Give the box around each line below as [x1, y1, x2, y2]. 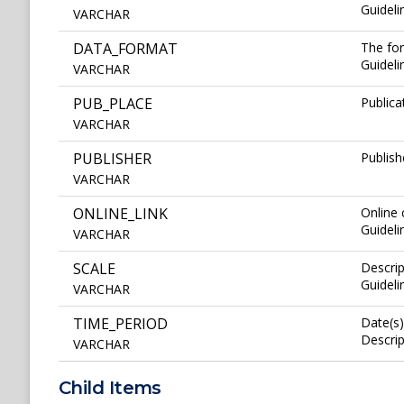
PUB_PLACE [73, 94, 152, 115]
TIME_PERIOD [73, 314, 168, 335]
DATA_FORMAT [73, 39, 178, 60]
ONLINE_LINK [73, 204, 168, 225]
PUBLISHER [73, 149, 151, 170]
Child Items [59, 377, 161, 399]
